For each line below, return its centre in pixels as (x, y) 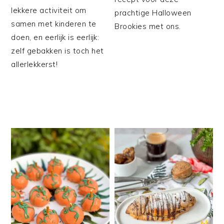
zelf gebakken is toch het (57, 50)
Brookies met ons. (148, 26)
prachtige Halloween (153, 12)
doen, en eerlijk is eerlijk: (55, 37)
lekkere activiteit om (49, 10)
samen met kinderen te (54, 23)
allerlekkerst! (34, 64)
